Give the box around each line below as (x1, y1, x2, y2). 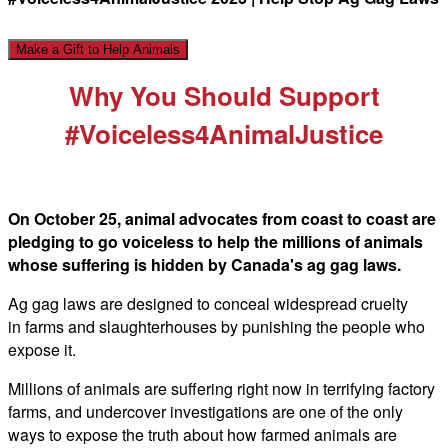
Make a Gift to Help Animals (16, 41, 180, 57)
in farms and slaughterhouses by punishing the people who (8, 314, 425, 338)
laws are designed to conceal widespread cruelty (59, 291, 408, 315)
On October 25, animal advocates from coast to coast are (8, 206, 436, 230)
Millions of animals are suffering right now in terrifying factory (8, 376, 435, 400)
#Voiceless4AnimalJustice (65, 114, 383, 152)
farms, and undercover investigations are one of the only (8, 399, 403, 423)
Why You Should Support (68, 76, 380, 114)
